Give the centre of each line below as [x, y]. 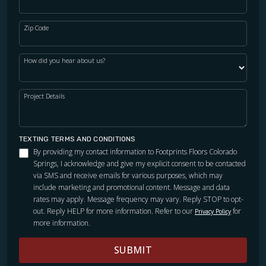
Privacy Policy [213, 211]
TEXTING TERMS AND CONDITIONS [77, 139]
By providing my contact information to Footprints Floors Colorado [135, 151]
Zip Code [36, 27]
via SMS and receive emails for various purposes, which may [128, 175]
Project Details [44, 96]
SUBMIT [133, 250]
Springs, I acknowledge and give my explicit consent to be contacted [140, 163]
